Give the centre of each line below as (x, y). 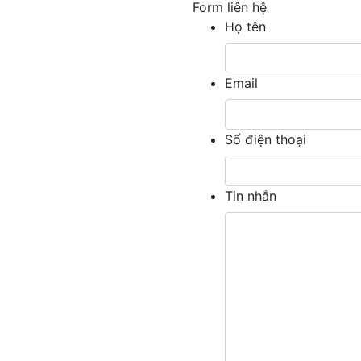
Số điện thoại (266, 139)
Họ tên (245, 26)
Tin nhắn (251, 195)
